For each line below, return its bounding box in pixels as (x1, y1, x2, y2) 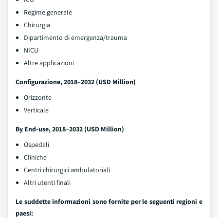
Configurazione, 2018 (16, 77, 77, 86)
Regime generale (24, 8, 72, 17)
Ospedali (24, 140, 49, 149)
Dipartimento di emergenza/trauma (24, 33, 127, 42)
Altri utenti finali (24, 178, 71, 187)
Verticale (24, 106, 49, 114)
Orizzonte (24, 93, 52, 102)
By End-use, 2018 (16, 125, 66, 133)
